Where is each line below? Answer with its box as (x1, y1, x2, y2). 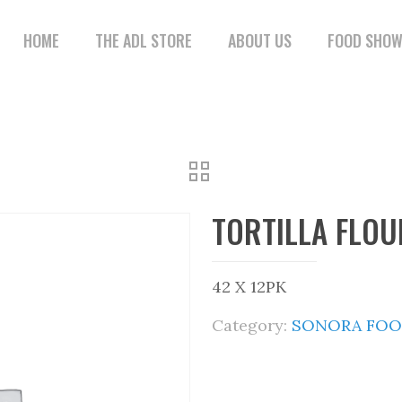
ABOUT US (228, 29, 292, 52)
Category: (212, 315, 292, 336)
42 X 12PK (212, 276, 286, 297)
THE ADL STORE (95, 29, 192, 52)
